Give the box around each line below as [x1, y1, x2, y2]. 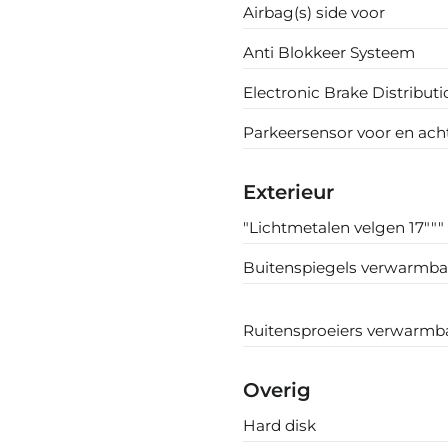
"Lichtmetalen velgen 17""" [243, 217, 445, 237]
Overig [243, 377, 312, 402]
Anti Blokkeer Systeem [243, 42, 416, 62]
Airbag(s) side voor [243, 2, 386, 22]
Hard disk [243, 415, 317, 435]
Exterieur [243, 179, 335, 204]
